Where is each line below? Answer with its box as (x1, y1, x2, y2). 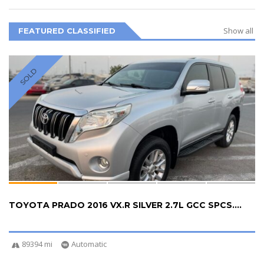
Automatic (71, 239, 107, 249)
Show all (223, 25, 253, 36)
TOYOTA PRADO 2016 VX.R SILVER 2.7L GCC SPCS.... (9, 200, 242, 210)
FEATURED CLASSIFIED (18, 26, 115, 35)
